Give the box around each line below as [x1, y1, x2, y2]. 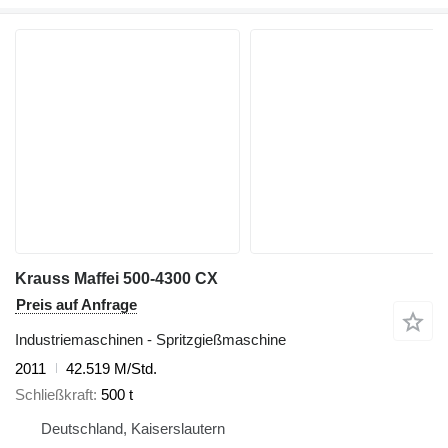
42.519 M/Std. [66, 359, 157, 377]
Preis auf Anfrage [16, 295, 137, 313]
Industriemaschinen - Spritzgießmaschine [15, 330, 286, 348]
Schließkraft [15, 386, 93, 404]
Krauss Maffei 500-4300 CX [15, 269, 218, 287]
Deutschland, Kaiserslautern [41, 420, 225, 438]
